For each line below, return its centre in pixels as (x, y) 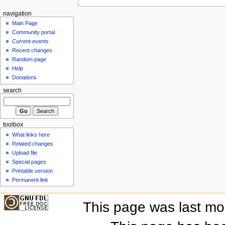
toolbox (13, 125)
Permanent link (30, 180)
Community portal (34, 32)
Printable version (33, 171)
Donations (25, 78)
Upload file (25, 152)
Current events (31, 41)
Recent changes (32, 50)
